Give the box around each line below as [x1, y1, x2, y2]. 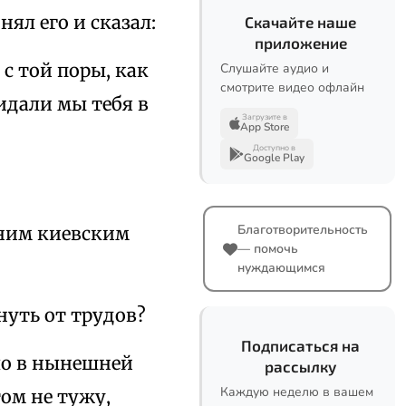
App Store [240, 120, 289, 134]
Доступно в [253, 142, 295, 153]
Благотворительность [237, 221, 368, 238]
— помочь [237, 240, 298, 257]
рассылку [265, 357, 336, 375]
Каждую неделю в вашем [220, 383, 373, 401]
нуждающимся [237, 259, 325, 276]
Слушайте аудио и [220, 60, 329, 77]
